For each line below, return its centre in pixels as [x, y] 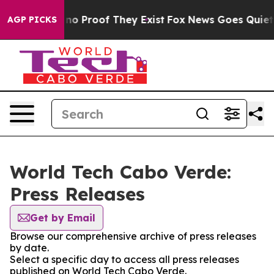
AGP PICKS [32, 20]
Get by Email [63, 218]
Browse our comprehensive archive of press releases [133, 236]
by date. [29, 248]
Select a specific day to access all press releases [124, 259]
